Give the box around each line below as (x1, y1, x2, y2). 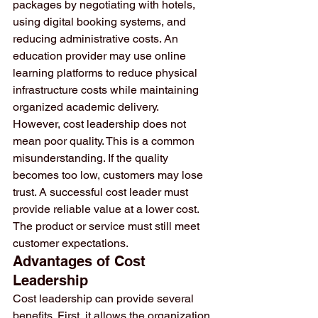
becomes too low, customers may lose (13, 168, 206, 182)
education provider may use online (13, 49, 189, 62)
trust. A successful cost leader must (13, 185, 191, 199)
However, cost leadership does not (13, 117, 189, 131)
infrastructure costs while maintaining (13, 83, 202, 97)
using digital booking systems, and (13, 15, 189, 28)
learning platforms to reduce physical (13, 66, 200, 79)
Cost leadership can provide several (13, 292, 197, 305)
